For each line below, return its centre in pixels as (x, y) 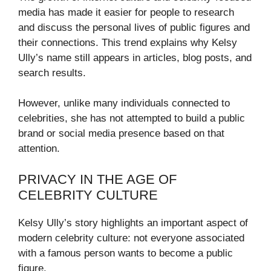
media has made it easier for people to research (126, 12)
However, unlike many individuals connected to (124, 103)
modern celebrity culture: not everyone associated (131, 238)
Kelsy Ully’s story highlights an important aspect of (133, 223)
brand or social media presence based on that (121, 134)
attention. (39, 149)
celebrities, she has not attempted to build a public (132, 119)
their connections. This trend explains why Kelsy (128, 42)
